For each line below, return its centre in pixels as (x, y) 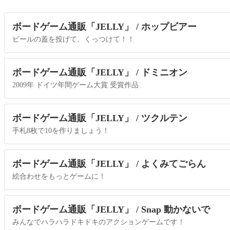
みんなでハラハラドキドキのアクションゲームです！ (99, 222)
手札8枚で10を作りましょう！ (61, 130)
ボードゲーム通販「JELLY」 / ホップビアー (104, 26)
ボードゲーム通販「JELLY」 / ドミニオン (100, 72)
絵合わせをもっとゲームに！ (59, 176)
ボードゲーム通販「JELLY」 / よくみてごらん (109, 164)
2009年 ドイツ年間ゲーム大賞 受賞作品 (75, 85)
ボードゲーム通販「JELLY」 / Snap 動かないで (111, 209)
